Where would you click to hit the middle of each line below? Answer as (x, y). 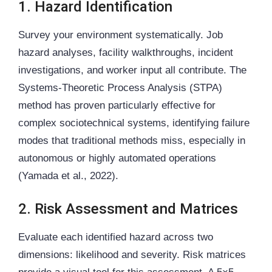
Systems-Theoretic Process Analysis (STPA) (120, 87)
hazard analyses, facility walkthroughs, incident (126, 52)
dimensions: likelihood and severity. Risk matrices (132, 255)
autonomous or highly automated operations (117, 158)
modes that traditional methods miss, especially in (132, 140)
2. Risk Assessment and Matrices (128, 209)
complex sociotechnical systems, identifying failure (134, 123)
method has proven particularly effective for (117, 105)
